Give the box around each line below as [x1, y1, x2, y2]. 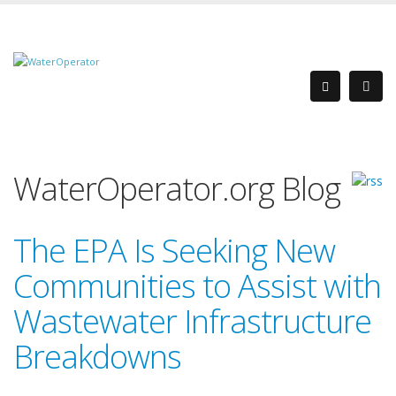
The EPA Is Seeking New [13, 229, 335, 272]
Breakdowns [13, 335, 181, 378]
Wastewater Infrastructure [13, 300, 371, 343]
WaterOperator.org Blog [13, 167, 340, 210]
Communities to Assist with [13, 264, 381, 308]
